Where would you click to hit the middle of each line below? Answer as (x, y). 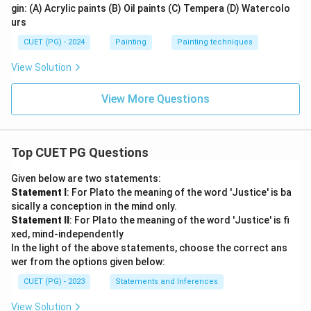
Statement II (40, 220)
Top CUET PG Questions (80, 152)
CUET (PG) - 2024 (54, 42)
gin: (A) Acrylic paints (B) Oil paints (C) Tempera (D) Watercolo (151, 8)
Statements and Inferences (167, 281)
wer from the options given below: (88, 262)
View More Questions (155, 99)
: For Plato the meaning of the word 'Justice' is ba (179, 192)
